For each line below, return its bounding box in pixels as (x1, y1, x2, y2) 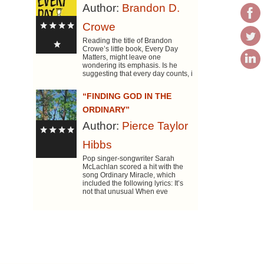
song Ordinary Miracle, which (82, 171, 176, 180)
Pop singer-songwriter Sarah (82, 154, 175, 163)
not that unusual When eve (82, 187, 169, 196)
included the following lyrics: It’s (82, 179, 184, 188)
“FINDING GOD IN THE (82, 91, 172, 101)
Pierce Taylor (122, 120, 189, 133)
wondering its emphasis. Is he (82, 61, 178, 70)
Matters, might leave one (82, 53, 161, 62)
